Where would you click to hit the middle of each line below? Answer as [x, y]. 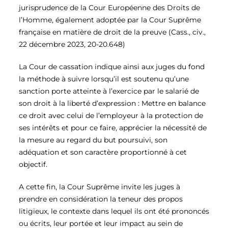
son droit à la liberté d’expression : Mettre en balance [112, 104]
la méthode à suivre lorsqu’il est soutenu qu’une [104, 79]
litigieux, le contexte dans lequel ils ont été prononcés [114, 211]
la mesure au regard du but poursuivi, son [93, 140]
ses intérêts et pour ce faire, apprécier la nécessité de [113, 128]
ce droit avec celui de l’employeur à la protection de [111, 116]
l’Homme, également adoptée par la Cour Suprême [110, 20]
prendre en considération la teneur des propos [101, 199]
